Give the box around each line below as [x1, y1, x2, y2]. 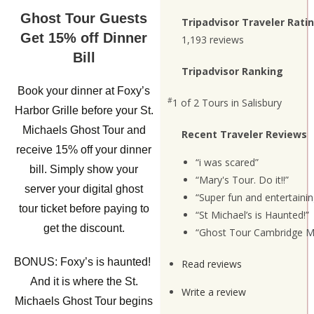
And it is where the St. [29, 275, 138, 287]
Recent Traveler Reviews [182, 127, 308, 141]
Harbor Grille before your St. [14, 104, 153, 116]
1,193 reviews [182, 32, 245, 46]
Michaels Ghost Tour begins [15, 295, 153, 307]
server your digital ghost [25, 183, 144, 195]
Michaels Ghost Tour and [22, 124, 146, 136]
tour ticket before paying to [18, 203, 149, 214]
